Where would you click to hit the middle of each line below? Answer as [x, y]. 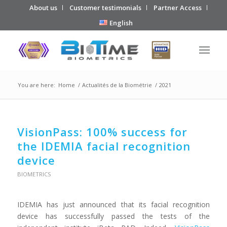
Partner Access [178, 8]
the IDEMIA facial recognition [104, 146]
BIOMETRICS [34, 174]
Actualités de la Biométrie [117, 85]
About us [44, 8]
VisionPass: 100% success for [102, 132]
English [121, 23]
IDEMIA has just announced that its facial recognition [113, 204]
